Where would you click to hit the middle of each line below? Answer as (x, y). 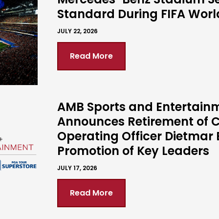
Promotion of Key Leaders (133, 151)
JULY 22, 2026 (78, 31)
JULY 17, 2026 (77, 168)
